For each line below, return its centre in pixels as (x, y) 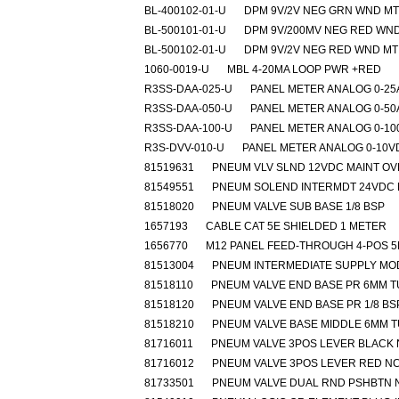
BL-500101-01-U (185, 30)
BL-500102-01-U (185, 50)
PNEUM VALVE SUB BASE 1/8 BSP (298, 207)
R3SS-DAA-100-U (188, 128)
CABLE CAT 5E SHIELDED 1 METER (296, 226)
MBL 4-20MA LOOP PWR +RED (304, 69)
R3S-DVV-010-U (184, 148)
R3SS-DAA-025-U (188, 89)
